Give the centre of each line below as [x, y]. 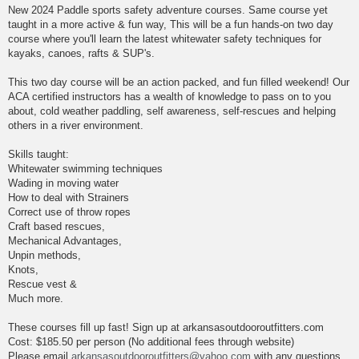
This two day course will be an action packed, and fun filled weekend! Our [179, 83]
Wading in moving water [63, 184]
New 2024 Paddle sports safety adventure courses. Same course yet [168, 10]
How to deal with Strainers [69, 198]
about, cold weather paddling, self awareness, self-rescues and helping [172, 111]
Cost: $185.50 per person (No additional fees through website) [151, 342]
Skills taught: [38, 155]
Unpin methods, [44, 256]
